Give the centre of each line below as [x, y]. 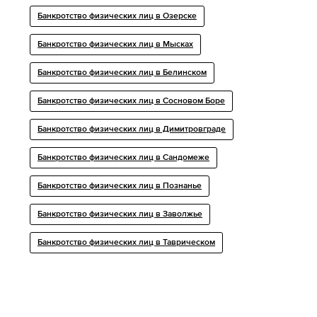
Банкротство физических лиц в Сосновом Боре [132, 102]
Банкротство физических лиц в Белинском [122, 73]
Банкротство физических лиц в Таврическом [127, 243]
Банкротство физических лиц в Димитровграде [132, 130]
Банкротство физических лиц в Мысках [116, 45]
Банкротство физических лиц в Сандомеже [124, 158]
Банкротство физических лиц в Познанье [120, 186]
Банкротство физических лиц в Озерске [117, 17]
